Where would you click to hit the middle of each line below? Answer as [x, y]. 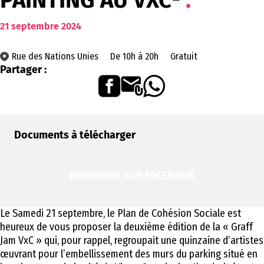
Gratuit [184, 57]
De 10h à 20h [134, 57]
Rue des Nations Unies [55, 57]
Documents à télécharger [75, 135]
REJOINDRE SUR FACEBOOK [132, 176]
